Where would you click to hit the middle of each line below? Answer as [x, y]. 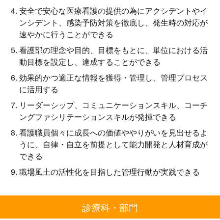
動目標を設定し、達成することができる [90, 62]
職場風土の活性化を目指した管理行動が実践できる [110, 172]
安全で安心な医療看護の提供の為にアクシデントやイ [113, 11]
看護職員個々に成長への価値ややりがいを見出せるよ [113, 133]
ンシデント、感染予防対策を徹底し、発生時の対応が [113, 23]
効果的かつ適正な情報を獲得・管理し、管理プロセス [113, 78]
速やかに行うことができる [66, 34]
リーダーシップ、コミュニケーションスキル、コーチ [113, 105]
